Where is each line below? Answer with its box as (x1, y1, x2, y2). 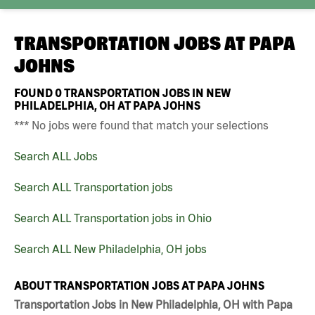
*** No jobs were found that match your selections (14, 118, 269, 131)
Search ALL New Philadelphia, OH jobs (14, 242, 207, 255)
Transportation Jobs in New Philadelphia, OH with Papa (14, 298, 292, 311)
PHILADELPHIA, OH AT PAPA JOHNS (14, 98, 200, 112)
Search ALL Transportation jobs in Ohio (14, 211, 212, 224)
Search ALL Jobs (14, 149, 98, 162)
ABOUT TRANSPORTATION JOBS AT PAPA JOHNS (14, 278, 264, 292)
